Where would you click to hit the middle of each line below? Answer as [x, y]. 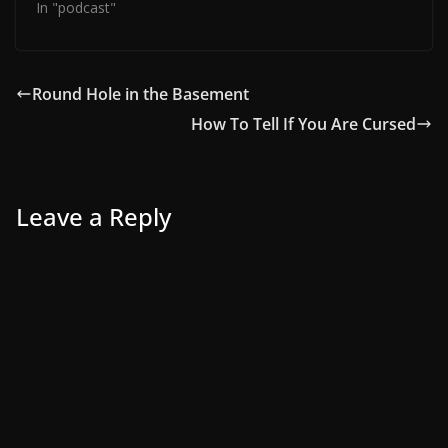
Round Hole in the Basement [140, 93]
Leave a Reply [93, 216]
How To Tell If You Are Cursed [303, 123]
